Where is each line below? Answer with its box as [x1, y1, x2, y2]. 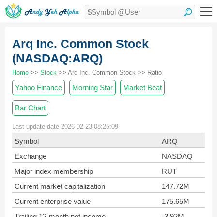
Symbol [15, 137, 39, 145]
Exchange [15, 152, 46, 160]
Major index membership [15, 167, 93, 175]
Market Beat [123, 83, 162, 92]
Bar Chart [15, 104, 46, 112]
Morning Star [72, 83, 113, 92]
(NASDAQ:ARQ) [12, 51, 103, 65]
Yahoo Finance [15, 83, 62, 92]
